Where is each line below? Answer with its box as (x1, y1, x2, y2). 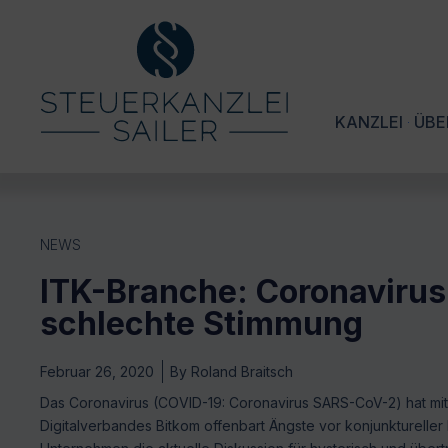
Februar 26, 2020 (40, 363, 154, 381)
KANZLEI (335, 112, 403, 133)
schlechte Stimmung (40, 304, 363, 344)
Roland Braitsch (187, 363, 293, 381)
